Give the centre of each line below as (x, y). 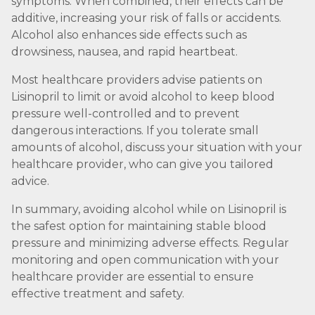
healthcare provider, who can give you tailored (142, 164)
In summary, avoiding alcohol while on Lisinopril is (149, 209)
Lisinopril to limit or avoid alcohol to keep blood (143, 97)
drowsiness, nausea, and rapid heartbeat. (124, 52)
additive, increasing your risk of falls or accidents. (146, 18)
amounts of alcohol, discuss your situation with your (157, 147)
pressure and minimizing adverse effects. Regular (150, 243)
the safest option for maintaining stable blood (139, 226)
